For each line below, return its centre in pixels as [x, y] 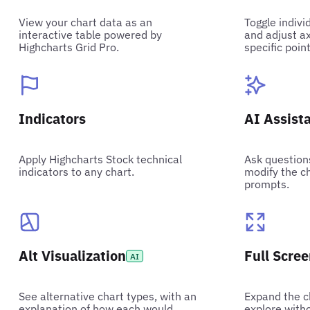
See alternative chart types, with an [108, 296]
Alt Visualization [73, 255]
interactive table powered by [91, 34]
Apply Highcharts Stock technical [101, 159]
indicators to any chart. [77, 171]
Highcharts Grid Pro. [69, 47]
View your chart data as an [86, 22]
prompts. [267, 184]
